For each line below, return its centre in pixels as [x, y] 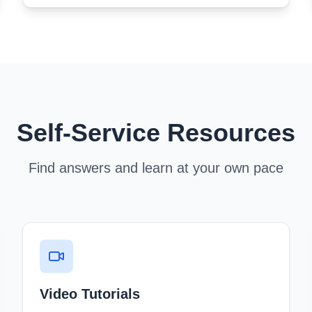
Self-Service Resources [156, 133]
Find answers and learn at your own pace [156, 168]
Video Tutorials [90, 294]
